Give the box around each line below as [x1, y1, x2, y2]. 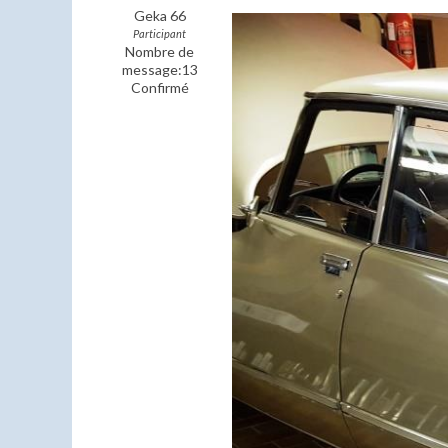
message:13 [121, 61, 198, 78]
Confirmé [130, 79, 189, 96]
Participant [133, 27, 186, 40]
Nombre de [125, 43, 194, 60]
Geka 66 [133, 7, 186, 24]
